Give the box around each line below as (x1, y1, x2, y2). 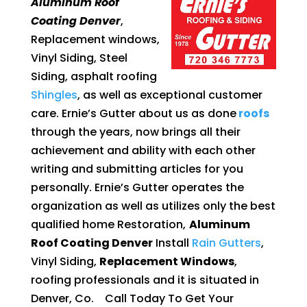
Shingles (30, 86, 77, 103)
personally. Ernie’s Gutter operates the (30, 179, 244, 195)
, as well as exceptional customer (77, 86, 262, 103)
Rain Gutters (191, 234, 261, 251)
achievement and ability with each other (30, 142, 256, 158)
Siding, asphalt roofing (30, 68, 157, 84)
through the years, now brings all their (30, 123, 241, 140)
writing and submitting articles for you (30, 160, 243, 177)
